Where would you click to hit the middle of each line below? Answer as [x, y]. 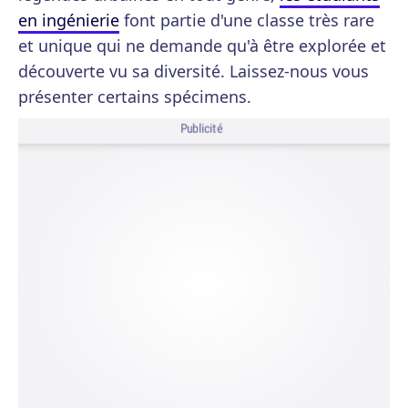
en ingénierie [69, 20]
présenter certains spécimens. [135, 97]
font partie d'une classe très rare [247, 20]
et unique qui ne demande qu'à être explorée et [202, 46]
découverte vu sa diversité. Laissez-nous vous [194, 71]
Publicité [201, 129]
